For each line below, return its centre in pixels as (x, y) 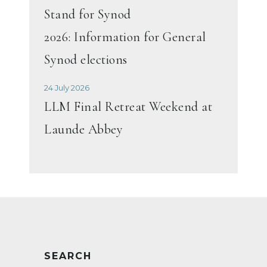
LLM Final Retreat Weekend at (128, 106)
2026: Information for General (125, 37)
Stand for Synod (88, 14)
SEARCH (68, 256)
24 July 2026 (67, 87)
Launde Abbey (83, 129)
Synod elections (86, 59)
